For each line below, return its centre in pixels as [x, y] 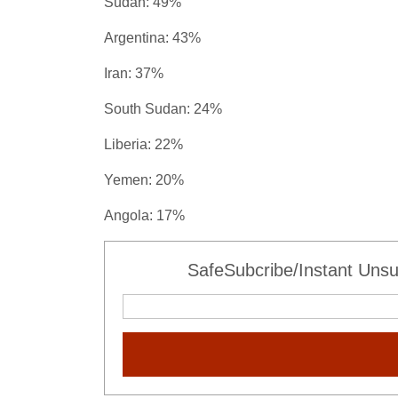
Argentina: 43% [152, 38]
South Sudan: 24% [163, 109]
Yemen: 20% [144, 180]
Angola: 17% [144, 215]
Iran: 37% [134, 73]
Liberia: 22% [143, 144]
